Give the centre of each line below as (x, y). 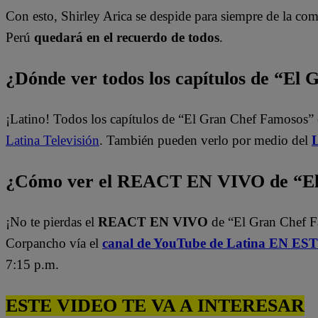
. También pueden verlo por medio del (205, 141)
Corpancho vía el (54, 243)
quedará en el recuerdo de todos (127, 37)
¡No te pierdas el (52, 222)
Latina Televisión (53, 141)
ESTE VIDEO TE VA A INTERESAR (155, 305)
